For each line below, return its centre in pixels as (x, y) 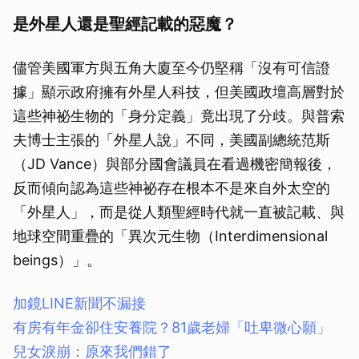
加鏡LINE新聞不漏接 (79, 304)
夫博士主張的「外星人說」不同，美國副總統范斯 (171, 140)
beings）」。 (57, 260)
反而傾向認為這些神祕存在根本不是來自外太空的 (171, 188)
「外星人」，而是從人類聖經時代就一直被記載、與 (179, 212)
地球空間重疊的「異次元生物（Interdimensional (170, 236)
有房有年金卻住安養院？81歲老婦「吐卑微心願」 (179, 328)
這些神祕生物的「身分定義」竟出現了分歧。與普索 (179, 116)
